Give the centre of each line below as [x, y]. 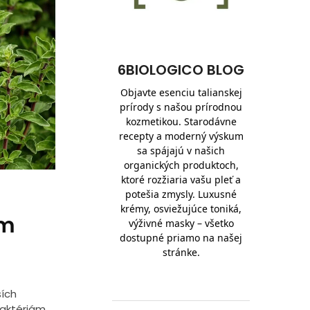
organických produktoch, [181, 165]
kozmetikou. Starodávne [181, 122]
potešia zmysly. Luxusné [181, 194]
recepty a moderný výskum [181, 136]
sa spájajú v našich [181, 151]
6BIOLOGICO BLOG [181, 70]
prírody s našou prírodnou [181, 107]
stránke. [181, 253]
